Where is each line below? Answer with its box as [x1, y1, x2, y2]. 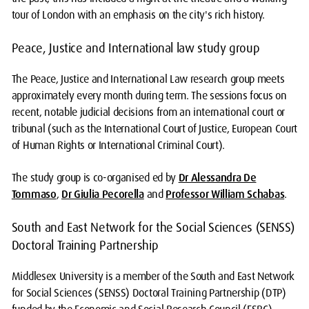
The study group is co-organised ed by [11, 170, 179, 185]
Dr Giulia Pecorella [61, 187, 144, 201]
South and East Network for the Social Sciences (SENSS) [11, 219, 295, 236]
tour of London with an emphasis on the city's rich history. [11, 8, 265, 22]
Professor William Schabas [166, 187, 285, 201]
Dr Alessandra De [178, 170, 257, 185]
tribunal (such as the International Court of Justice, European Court [11, 121, 297, 136]
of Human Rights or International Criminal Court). [11, 138, 226, 152]
